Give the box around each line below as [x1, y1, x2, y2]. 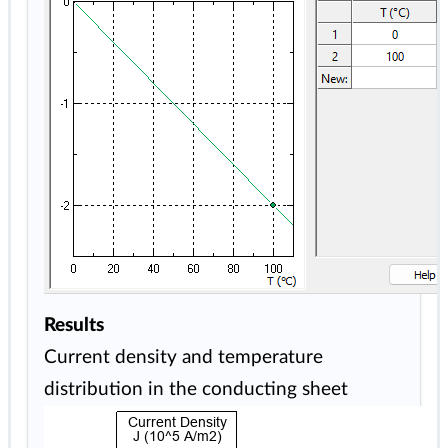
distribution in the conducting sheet [44, 380, 348, 400]
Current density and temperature [44, 348, 323, 368]
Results [44, 316, 104, 336]
